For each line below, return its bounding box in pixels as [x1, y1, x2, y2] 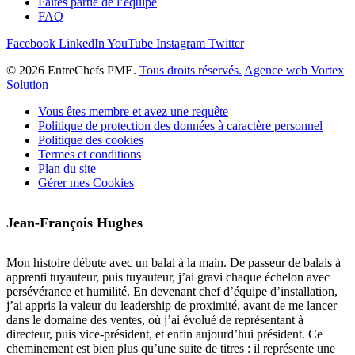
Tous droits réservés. [139, 63, 242, 78]
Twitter [208, 36, 244, 51]
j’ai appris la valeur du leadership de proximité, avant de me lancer [6, 299, 337, 313]
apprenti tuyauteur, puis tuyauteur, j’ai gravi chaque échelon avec [6, 270, 330, 284]
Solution [6, 78, 48, 92]
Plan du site [38, 162, 96, 176]
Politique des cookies [38, 133, 143, 147]
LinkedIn [59, 36, 105, 51]
